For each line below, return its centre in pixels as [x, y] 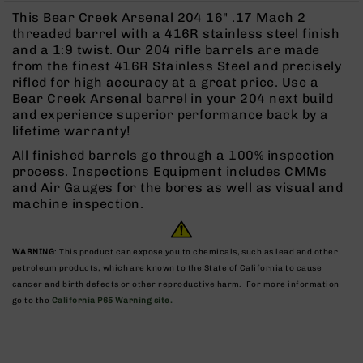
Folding [124, 97]
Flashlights [137, 56]
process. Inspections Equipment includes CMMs [170, 171]
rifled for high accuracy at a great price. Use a [166, 82]
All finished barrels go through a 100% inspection [174, 155]
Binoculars [136, 32]
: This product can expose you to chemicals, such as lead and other [196, 252]
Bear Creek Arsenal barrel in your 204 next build [173, 98]
